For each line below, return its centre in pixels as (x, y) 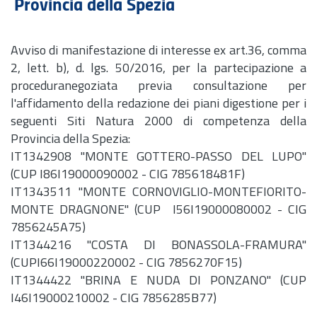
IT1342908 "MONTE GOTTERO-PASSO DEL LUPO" (158, 157)
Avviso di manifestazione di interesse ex (120, 51)
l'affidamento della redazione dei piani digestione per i (158, 104)
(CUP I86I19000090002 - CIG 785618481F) (128, 175)
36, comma (277, 51)
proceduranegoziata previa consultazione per (158, 87)
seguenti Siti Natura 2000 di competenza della (158, 122)
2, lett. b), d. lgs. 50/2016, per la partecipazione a (158, 69)
